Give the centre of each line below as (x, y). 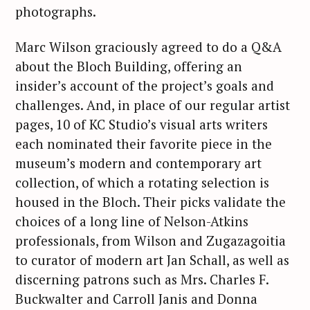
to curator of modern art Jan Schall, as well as (152, 259)
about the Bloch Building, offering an (129, 66)
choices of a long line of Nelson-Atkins (132, 221)
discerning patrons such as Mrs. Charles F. (142, 279)
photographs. (56, 12)
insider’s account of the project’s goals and (145, 85)
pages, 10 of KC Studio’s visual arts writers (142, 124)
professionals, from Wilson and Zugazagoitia (151, 240)
